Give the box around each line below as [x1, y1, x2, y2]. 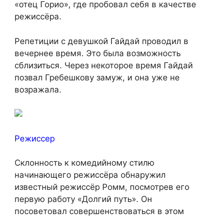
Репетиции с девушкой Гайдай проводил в [15, 36, 188, 46]
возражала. [15, 84, 62, 94]
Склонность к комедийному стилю [15, 158, 155, 168]
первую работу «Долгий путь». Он [15, 194, 152, 204]
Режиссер [15, 133, 55, 143]
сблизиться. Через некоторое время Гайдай [15, 60, 193, 70]
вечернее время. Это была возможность [15, 48, 181, 58]
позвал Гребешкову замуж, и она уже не [15, 72, 180, 82]
